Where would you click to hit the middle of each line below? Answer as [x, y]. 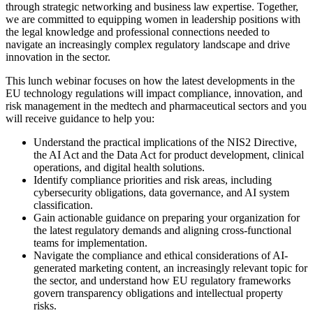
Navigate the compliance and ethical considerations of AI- [161, 256]
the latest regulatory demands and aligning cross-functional [162, 231]
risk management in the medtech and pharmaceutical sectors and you [156, 106]
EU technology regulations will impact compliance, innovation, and [154, 94]
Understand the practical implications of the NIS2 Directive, [165, 143]
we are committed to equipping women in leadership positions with [153, 20]
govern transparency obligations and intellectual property [158, 293]
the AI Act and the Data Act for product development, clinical [169, 155]
